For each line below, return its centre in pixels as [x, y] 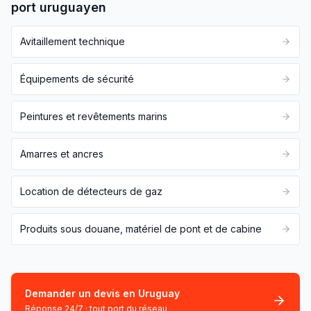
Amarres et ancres [62, 154]
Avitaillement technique [73, 41]
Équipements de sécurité [77, 79]
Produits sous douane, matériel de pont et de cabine [141, 229]
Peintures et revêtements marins [94, 116]
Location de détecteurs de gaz [91, 191]
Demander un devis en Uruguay [102, 293]
